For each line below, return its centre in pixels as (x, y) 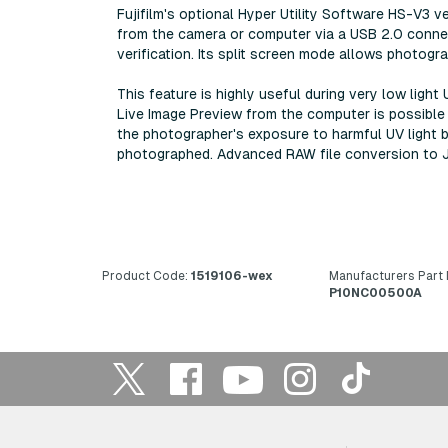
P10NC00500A (375, 292)
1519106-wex (230, 275)
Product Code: (145, 275)
